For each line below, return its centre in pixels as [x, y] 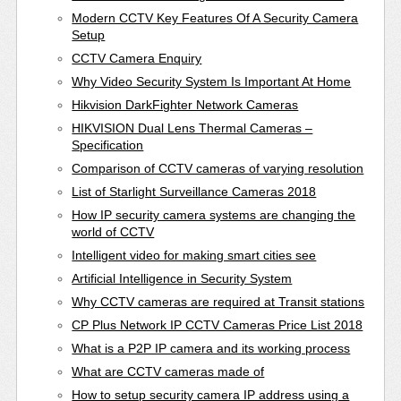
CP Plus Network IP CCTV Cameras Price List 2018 [218, 324]
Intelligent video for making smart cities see [194, 255]
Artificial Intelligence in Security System [182, 278]
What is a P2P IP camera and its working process [211, 348]
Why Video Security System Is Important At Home [212, 81]
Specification [108, 145]
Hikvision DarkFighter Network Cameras [185, 104]
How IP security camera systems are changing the [214, 214]
